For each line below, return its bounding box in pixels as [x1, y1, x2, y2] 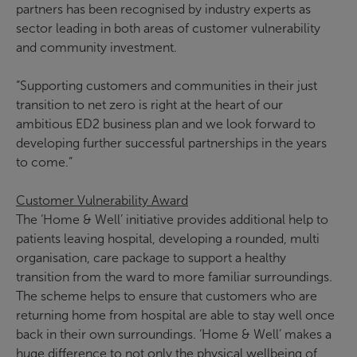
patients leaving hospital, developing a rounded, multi [16, 231, 320, 246]
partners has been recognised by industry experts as [16, 2, 311, 17]
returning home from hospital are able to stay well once [16, 308, 335, 323]
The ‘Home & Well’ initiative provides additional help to [16, 212, 328, 227]
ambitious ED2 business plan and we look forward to [16, 116, 316, 131]
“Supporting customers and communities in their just [16, 78, 317, 93]
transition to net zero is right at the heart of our [16, 97, 283, 112]
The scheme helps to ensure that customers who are [16, 288, 317, 304]
